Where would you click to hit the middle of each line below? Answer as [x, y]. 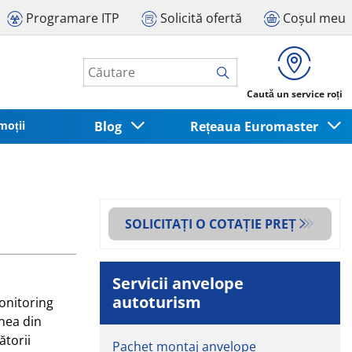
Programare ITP [73, 18]
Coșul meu [314, 18]
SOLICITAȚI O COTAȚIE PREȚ [211, 224]
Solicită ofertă [201, 18]
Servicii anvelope [178, 283]
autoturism [157, 302]
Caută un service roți [295, 94]
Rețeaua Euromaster [257, 126]
